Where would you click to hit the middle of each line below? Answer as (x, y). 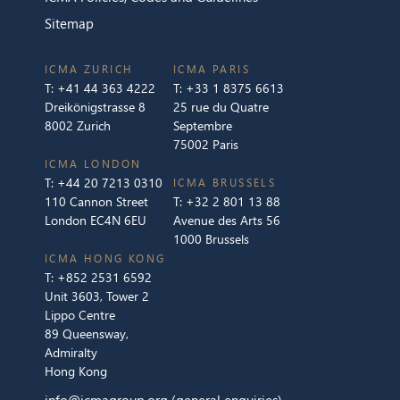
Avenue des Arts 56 (227, 220)
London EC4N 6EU (96, 220)
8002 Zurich (78, 125)
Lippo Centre (80, 314)
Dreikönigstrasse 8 (95, 106)
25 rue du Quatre (221, 106)
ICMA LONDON (93, 163)
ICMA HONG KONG (105, 258)
